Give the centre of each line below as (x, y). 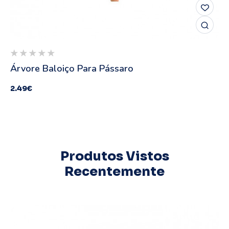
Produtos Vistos (114, 156)
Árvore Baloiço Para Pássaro (72, 69)
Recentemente (114, 172)
